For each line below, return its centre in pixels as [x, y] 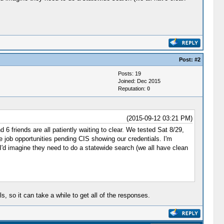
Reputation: [132, 88]
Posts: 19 [129, 73]
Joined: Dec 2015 [139, 81]
